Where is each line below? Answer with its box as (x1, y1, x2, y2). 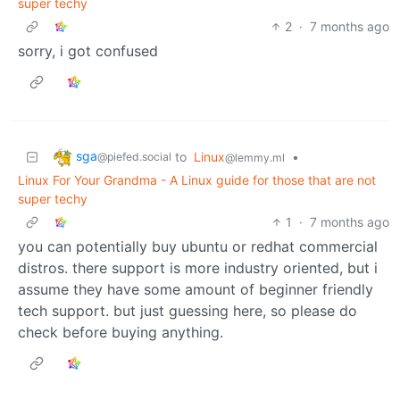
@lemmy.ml (225, 150, 285, 164)
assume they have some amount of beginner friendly (18, 279, 373, 298)
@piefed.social (97, 149, 171, 163)
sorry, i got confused (18, 41, 158, 60)
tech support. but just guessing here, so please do (18, 301, 357, 320)
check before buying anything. (18, 322, 223, 341)
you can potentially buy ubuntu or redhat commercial (18, 237, 378, 255)
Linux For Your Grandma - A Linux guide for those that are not (18, 171, 376, 187)
